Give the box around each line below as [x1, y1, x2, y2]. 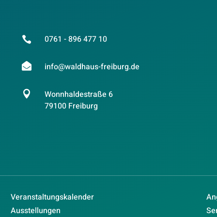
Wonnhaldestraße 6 [44, 89, 113, 101]
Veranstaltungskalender [11, 191, 94, 203]
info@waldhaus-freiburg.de [44, 61, 139, 73]
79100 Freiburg [44, 100, 98, 112]
